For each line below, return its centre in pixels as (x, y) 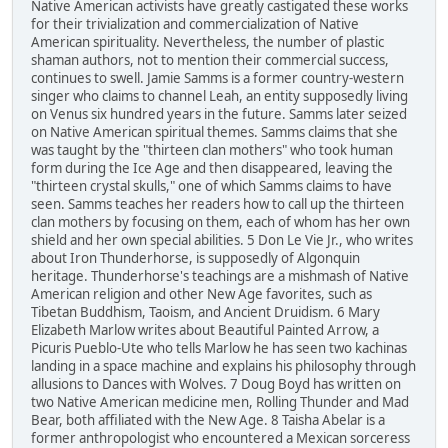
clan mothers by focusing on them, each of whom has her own (220, 222)
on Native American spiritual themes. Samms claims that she (214, 132)
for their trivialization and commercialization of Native (195, 24)
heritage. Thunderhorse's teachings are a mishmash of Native (220, 276)
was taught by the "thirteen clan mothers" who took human (212, 150)
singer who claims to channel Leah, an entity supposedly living (219, 96)
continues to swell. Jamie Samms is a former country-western (217, 78)
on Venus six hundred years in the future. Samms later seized (219, 114)
